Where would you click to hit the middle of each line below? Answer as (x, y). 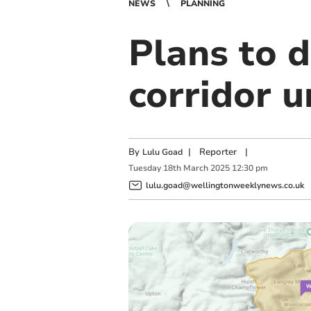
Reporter (218, 152)
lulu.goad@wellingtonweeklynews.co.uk (225, 185)
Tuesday (144, 168)
